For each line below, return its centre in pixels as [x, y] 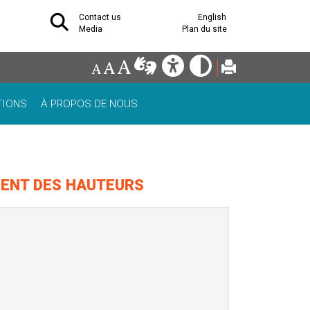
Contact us [100, 17]
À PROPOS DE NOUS [89, 104]
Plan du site [204, 29]
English [212, 17]
